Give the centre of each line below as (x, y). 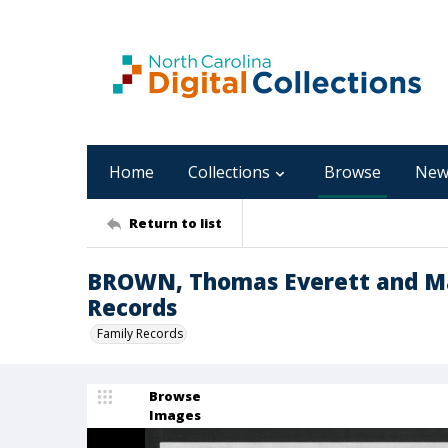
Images (175, 415)
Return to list (175, 222)
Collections (229, 172)
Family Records (140, 333)
